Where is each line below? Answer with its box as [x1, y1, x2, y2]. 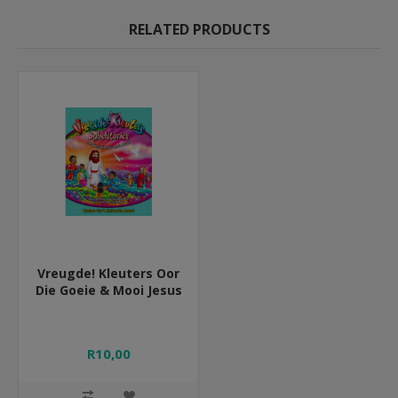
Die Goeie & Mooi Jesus [35, 282, 182, 299]
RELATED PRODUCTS [128, 20, 270, 40]
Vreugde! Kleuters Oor [37, 265, 179, 283]
